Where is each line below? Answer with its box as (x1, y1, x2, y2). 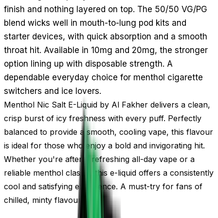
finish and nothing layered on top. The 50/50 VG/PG (4, 4, 207, 14)
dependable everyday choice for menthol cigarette (4, 72, 203, 82)
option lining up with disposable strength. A (4, 58, 173, 69)
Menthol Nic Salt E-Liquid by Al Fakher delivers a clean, (4, 99, 210, 109)
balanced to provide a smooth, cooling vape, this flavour (4, 127, 213, 137)
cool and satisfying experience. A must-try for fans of (4, 181, 202, 191)
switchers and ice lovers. (4, 86, 101, 96)
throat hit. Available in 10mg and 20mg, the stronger (4, 45, 208, 55)
